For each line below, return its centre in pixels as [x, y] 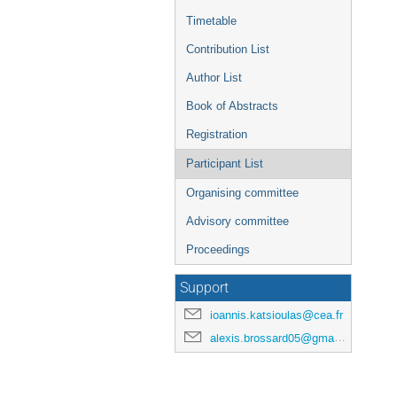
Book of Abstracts [232, 106]
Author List [214, 78]
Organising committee [242, 193]
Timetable [211, 21]
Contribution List [228, 49]
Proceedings [218, 249]
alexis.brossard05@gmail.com [272, 338]
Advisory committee [237, 221]
